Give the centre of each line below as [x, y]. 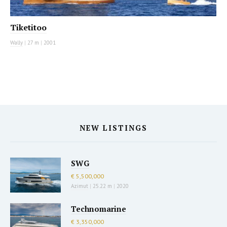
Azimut [80, 186]
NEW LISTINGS [113, 128]
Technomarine [99, 209]
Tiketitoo [28, 28]
